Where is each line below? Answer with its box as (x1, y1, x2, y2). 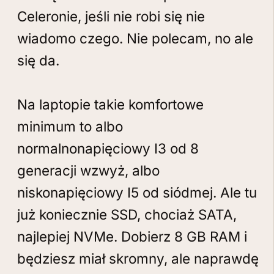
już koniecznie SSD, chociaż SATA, (17, 206, 237, 223)
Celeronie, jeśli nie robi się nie (17, 8, 205, 24)
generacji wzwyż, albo (17, 162, 160, 179)
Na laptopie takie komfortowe (17, 96, 204, 113)
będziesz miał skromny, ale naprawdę (17, 250, 259, 267)
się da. (17, 52, 59, 68)
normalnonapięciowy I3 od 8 (17, 140, 199, 157)
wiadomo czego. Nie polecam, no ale (17, 30, 253, 46)
